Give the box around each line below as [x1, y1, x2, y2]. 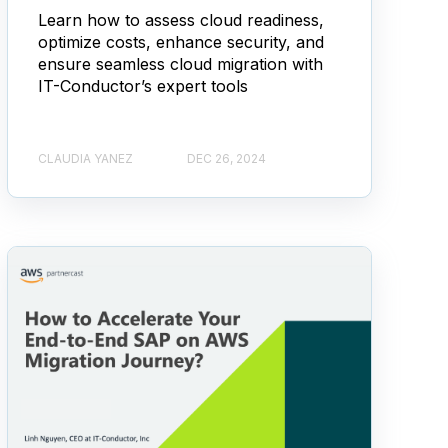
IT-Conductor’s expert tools [37, 75, 248, 96]
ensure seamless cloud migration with [37, 53, 323, 74]
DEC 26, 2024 [186, 151, 266, 167]
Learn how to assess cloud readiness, [37, 9, 324, 30]
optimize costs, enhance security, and [37, 31, 324, 52]
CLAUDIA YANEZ [37, 151, 133, 167]
